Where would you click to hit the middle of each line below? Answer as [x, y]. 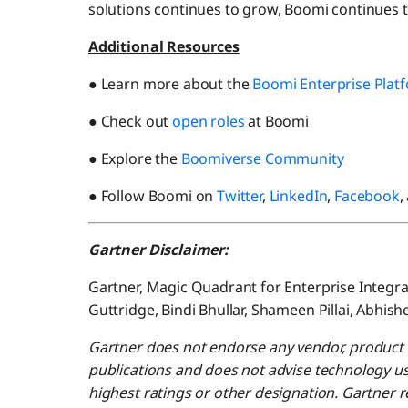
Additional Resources [163, 47]
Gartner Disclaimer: [158, 250]
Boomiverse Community [262, 159]
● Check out [130, 122]
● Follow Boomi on [153, 196]
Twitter [240, 196]
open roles [209, 122]
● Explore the [134, 159]
